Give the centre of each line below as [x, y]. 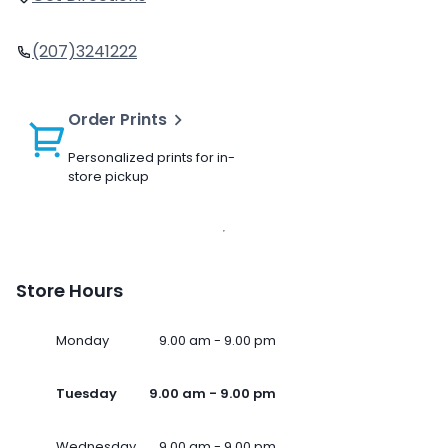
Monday [82, 341]
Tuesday [86, 394]
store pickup [108, 177]
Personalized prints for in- [151, 158]
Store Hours [69, 291]
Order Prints [117, 120]
